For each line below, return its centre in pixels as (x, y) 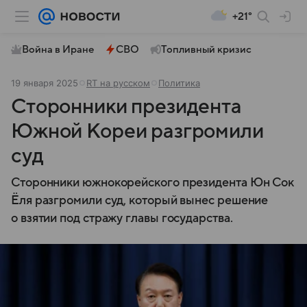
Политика (179, 83)
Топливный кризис (206, 49)
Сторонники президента (126, 107)
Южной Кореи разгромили (137, 131)
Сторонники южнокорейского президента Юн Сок (153, 183)
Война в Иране (58, 49)
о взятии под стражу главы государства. (122, 218)
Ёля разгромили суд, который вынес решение (140, 200)
